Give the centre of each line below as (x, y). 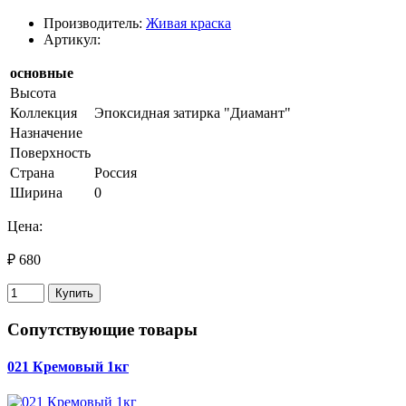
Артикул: (72, 39)
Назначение (46, 132)
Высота (33, 92)
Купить (74, 293)
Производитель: (95, 23)
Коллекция (43, 112)
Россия (116, 172)
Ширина (36, 192)
